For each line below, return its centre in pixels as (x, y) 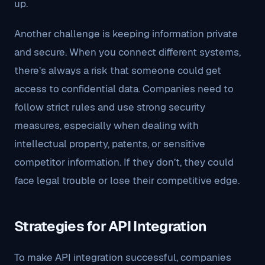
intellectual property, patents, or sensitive (110, 144)
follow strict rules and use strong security (110, 107)
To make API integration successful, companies (123, 257)
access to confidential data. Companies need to (124, 89)
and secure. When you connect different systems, (127, 52)
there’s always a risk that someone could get (118, 70)
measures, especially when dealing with (106, 125)
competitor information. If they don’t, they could (124, 162)
